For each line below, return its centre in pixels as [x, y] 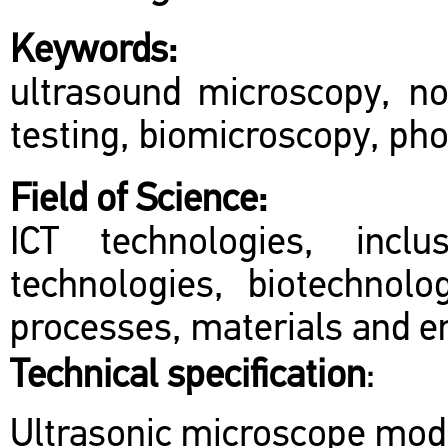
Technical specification [188, 377]
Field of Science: [138, 201]
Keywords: [93, 52]
